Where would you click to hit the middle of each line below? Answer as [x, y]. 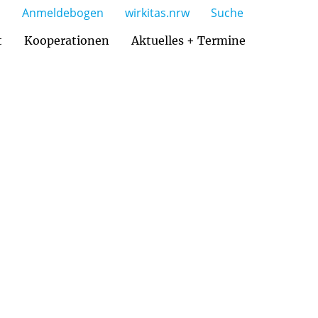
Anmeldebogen [63, 13]
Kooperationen [67, 40]
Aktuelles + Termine [188, 40]
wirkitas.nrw [157, 13]
